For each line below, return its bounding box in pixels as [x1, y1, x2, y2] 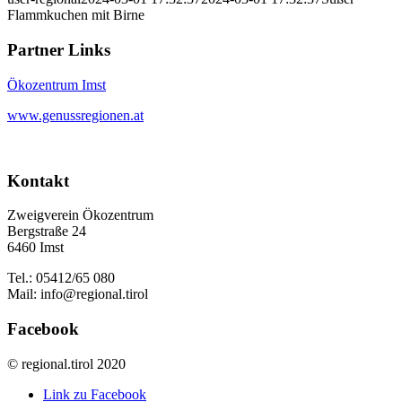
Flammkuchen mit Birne [7, 7, 144, 23]
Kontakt [7, 170, 69, 190]
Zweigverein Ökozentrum [7, 207, 153, 223]
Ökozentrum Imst [7, 76, 106, 92]
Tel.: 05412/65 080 [7, 270, 115, 286]
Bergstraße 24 [7, 223, 86, 240]
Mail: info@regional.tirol [7, 286, 148, 302]
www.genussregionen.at [7, 107, 144, 123]
